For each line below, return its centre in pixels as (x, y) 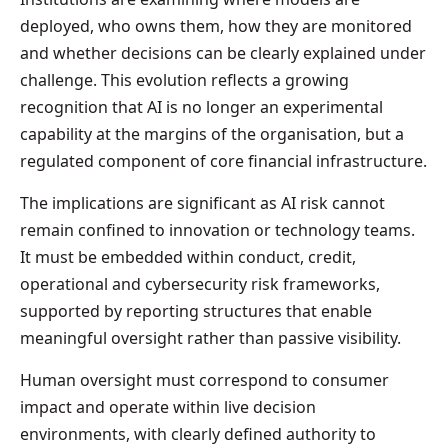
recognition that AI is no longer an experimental (201, 106)
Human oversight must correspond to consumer (204, 379)
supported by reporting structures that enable (196, 310)
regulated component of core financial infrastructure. (223, 160)
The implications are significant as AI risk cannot (202, 202)
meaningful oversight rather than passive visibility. (210, 337)
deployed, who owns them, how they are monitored (216, 25)
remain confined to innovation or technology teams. (217, 229)
